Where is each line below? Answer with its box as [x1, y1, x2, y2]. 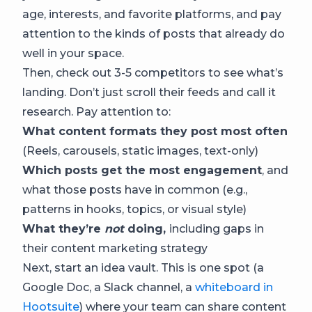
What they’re [22, 222, 104, 235]
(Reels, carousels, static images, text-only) [22, 144, 258, 157]
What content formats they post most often [22, 125, 288, 138]
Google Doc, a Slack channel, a [22, 281, 195, 294]
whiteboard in [195, 281, 273, 294]
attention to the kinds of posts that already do [22, 27, 285, 40]
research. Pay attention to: [22, 105, 171, 118]
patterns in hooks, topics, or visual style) [22, 203, 247, 216]
